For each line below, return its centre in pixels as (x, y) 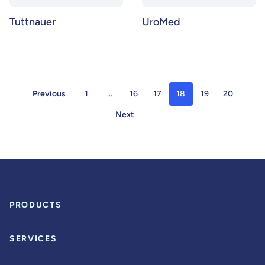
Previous (49, 94)
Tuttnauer (33, 22)
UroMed (161, 22)
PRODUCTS (36, 205)
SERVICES (33, 239)
